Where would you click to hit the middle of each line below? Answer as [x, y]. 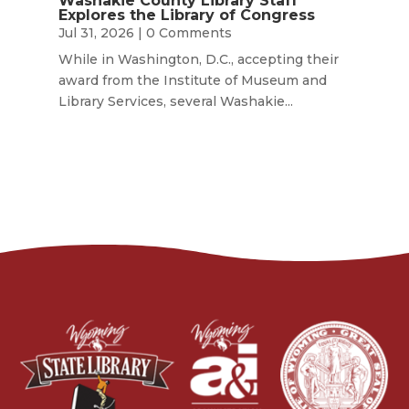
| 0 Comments [183, 33]
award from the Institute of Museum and [192, 81]
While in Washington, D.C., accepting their [198, 60]
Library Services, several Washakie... [175, 102]
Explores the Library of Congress [186, 16]
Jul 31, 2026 [96, 33]
